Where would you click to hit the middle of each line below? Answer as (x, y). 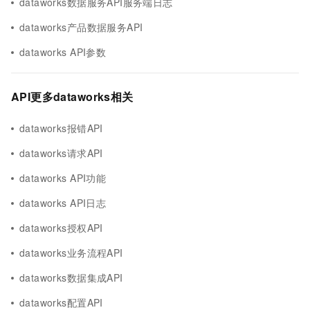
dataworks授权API (61, 228)
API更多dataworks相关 (72, 97)
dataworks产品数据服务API (81, 27)
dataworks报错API (61, 128)
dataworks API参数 (63, 52)
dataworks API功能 (63, 178)
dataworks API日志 (63, 203)
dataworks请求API (61, 153)
